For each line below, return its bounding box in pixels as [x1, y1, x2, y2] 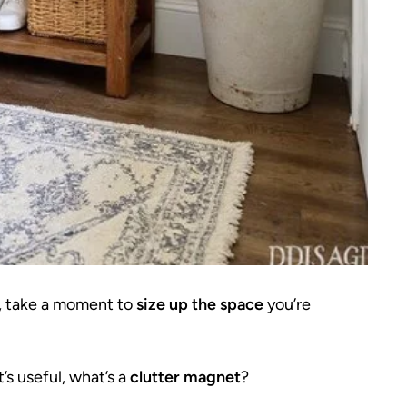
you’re [263, 293, 311, 314]
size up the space [136, 293, 263, 314]
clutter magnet [130, 366, 241, 387]
